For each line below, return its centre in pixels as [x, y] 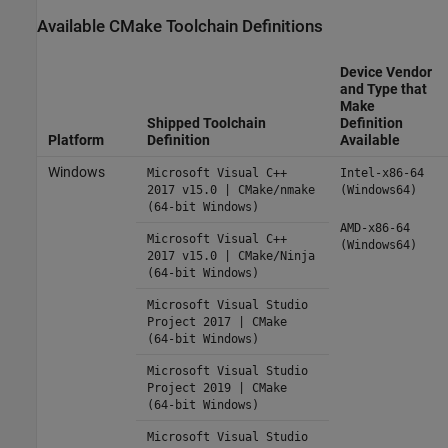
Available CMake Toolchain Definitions [180, 26]
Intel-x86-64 [381, 172]
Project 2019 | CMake [216, 387]
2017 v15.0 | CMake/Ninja [230, 255]
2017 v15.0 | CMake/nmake [230, 189]
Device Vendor [385, 71]
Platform [75, 139]
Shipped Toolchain [206, 122]
